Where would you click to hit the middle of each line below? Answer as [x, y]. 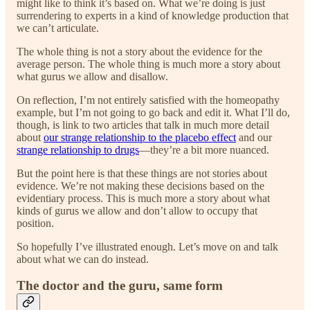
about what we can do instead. [83, 259]
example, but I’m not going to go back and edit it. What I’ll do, [153, 112]
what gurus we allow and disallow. [92, 76]
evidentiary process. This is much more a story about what [143, 198]
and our [254, 137]
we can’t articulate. [58, 28]
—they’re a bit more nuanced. [204, 149]
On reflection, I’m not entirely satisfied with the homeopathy [148, 100]
